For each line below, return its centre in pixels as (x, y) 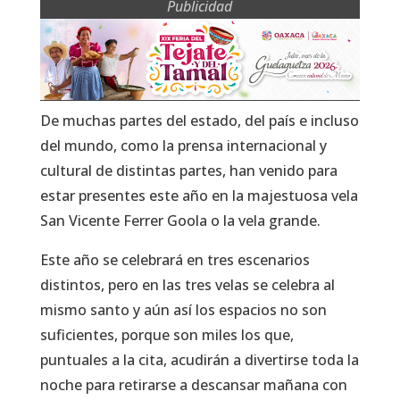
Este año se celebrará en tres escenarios (175, 259)
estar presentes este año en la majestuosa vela (199, 195)
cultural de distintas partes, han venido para (188, 170)
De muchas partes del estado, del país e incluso (199, 120)
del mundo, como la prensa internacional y (183, 145)
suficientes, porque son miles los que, (167, 334)
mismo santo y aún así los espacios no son (183, 309)
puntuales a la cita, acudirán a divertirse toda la (199, 359)
